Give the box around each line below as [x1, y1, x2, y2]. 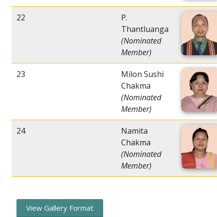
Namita [121, 125, 148, 137]
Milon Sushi [121, 69, 164, 80]
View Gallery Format [26, 203, 93, 213]
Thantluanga [121, 24, 169, 35]
